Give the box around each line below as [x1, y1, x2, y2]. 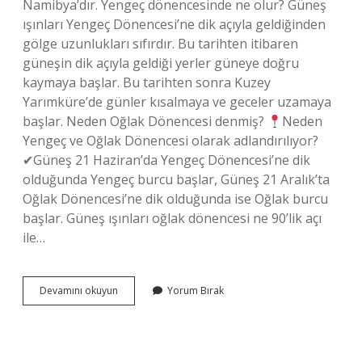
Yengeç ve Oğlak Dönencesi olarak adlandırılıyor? [23, 132, 318, 149]
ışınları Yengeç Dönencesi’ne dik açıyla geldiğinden [23, 15, 326, 33]
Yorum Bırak [167, 284, 224, 297]
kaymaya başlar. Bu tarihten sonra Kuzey [23, 74, 271, 91]
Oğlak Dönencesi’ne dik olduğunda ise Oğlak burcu [23, 190, 328, 208]
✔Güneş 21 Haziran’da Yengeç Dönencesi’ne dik [23, 151, 310, 169]
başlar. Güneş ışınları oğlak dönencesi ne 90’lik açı [23, 209, 322, 227]
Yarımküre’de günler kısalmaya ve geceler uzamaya [23, 93, 331, 111]
